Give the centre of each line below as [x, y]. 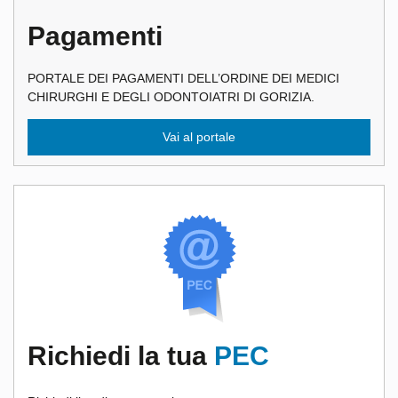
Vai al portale [199, 137]
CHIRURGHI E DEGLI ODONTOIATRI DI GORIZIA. [171, 97]
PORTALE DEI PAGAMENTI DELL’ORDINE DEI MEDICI [183, 79]
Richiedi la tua [121, 356]
